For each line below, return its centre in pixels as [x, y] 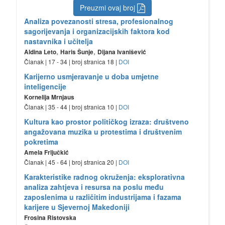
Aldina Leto [40, 52]
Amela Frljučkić [46, 153]
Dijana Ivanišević [122, 52]
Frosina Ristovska [50, 218]
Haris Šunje [77, 52]
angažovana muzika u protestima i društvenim [103, 132]
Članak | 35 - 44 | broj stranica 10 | [71, 107]
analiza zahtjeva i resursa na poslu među [94, 187]
